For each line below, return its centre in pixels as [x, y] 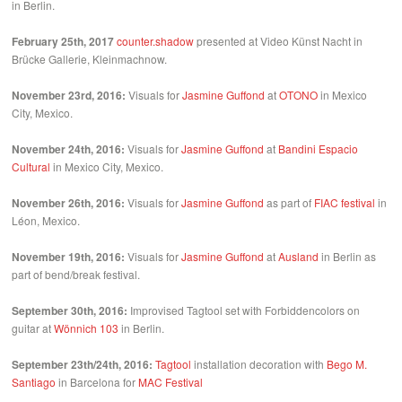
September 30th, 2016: [70, 311]
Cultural [31, 167]
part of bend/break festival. [76, 275]
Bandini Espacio [319, 149]
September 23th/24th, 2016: [83, 365]
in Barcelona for [97, 382]
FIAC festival [345, 203]
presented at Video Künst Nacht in [279, 41]
